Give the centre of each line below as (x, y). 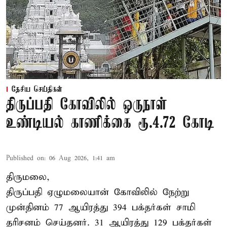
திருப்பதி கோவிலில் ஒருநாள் (87, 105)
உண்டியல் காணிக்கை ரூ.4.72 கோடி (110, 123)
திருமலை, (28, 177)
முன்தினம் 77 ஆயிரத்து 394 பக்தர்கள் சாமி (101, 207)
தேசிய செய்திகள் (37, 89)
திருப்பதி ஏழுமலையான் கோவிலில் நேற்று (98, 192)
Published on (25, 158)
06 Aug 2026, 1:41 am (82, 158)
